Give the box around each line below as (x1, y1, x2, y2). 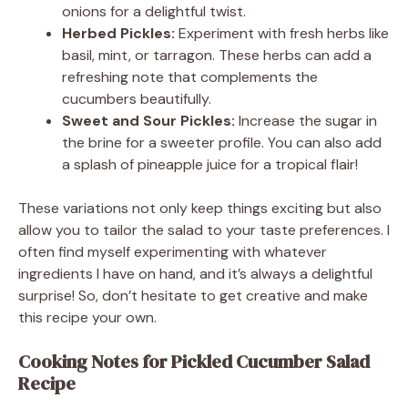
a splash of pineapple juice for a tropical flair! (62, 154, 358, 174)
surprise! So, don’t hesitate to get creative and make (18, 285, 368, 305)
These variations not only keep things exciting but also (18, 198, 382, 218)
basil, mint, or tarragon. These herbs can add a (62, 45, 372, 65)
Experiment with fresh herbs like (175, 23, 389, 43)
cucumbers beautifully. (62, 88, 211, 108)
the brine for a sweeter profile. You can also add (62, 132, 382, 152)
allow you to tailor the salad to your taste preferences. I (18, 219, 390, 240)
